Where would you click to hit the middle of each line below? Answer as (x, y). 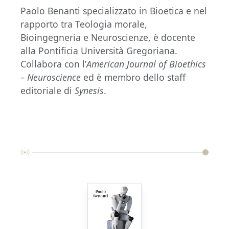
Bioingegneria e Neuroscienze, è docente (108, 37)
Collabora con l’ (53, 64)
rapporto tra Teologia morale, (84, 24)
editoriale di (48, 90)
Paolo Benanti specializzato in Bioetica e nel (114, 10)
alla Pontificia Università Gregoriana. (99, 50)
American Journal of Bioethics (146, 64)
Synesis (89, 90)
